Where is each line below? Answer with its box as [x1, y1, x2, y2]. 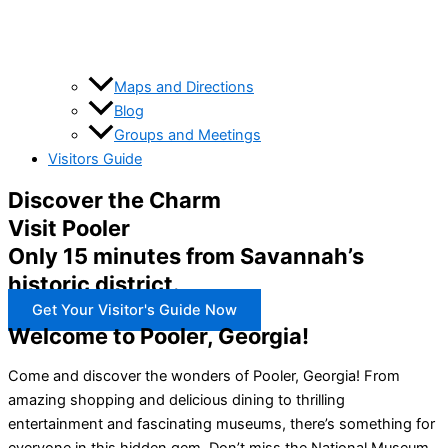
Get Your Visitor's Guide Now [32, 300, 237, 319]
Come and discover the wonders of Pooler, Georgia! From [8, 367, 400, 386]
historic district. [8, 270, 180, 297]
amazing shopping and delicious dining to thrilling [8, 391, 345, 410]
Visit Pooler [8, 214, 130, 241]
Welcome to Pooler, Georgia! [8, 322, 309, 349]
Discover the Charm [8, 186, 221, 213]
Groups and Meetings [114, 126, 261, 145]
